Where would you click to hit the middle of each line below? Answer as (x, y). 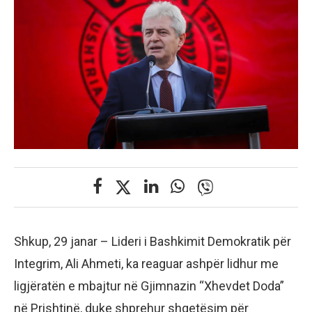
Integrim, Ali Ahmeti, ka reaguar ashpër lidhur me (146, 264)
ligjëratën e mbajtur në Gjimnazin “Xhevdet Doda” (149, 286)
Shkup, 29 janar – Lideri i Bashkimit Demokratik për (153, 242)
